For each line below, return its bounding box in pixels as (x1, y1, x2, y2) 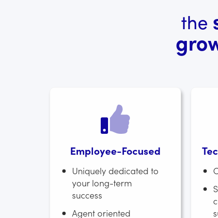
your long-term (72, 177, 132, 189)
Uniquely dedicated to (72, 164, 159, 177)
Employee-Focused (70, 143, 161, 158)
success (72, 189, 102, 201)
